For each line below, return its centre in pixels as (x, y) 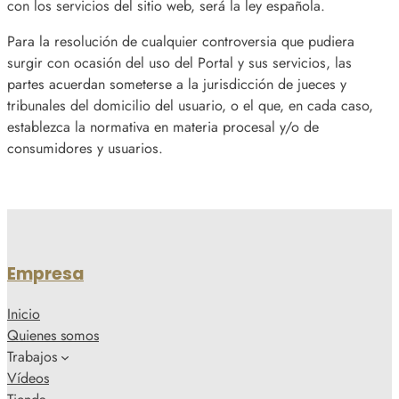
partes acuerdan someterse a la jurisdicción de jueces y (177, 84)
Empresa (45, 273)
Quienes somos (53, 335)
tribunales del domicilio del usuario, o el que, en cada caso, (190, 105)
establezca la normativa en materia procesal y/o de (163, 126)
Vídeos (28, 378)
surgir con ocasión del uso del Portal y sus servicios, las (179, 62)
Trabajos (32, 356)
